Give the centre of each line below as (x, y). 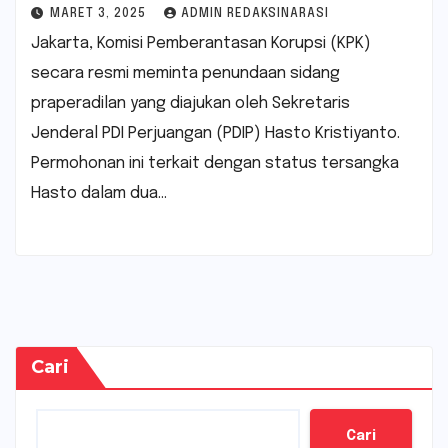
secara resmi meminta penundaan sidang (185, 73)
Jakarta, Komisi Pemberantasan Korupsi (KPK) (201, 43)
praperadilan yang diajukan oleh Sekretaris (190, 103)
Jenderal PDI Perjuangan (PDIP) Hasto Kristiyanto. (215, 133)
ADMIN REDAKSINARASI (255, 13)
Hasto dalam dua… (99, 193)
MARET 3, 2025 (100, 13)
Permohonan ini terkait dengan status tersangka (215, 163)
